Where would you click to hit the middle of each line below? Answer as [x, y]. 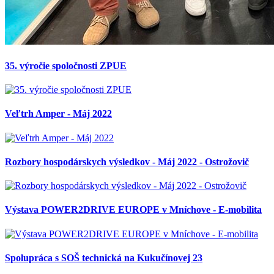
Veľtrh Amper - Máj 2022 [58, 114]
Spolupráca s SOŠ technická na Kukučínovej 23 [104, 257]
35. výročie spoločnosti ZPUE [66, 65]
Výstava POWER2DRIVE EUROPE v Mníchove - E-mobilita [133, 210]
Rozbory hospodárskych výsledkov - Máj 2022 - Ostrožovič [127, 161]
